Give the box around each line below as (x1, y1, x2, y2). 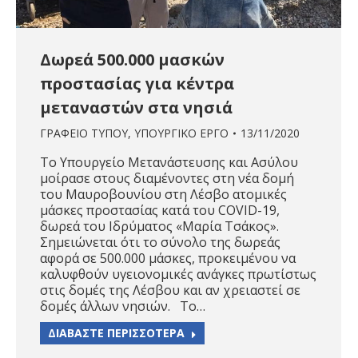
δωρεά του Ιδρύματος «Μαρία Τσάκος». (40, 217, 279, 236)
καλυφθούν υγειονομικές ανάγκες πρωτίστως (40, 265, 316, 284)
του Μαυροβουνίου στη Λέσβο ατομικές (40, 185, 287, 204)
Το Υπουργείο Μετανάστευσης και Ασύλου (40, 153, 298, 172)
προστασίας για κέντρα (40, 73, 234, 95)
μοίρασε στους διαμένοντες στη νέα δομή (40, 169, 294, 188)
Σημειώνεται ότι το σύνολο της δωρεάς (40, 233, 280, 252)
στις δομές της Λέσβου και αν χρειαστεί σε (40, 281, 300, 300)
